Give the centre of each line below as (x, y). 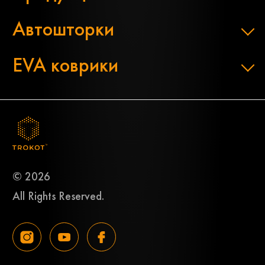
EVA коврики (65, 65)
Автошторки (63, 29)
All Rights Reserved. (58, 196)
